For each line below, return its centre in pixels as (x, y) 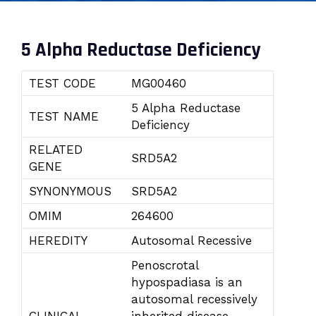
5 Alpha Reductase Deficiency (141, 50)
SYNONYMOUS (70, 191)
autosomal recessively (194, 299)
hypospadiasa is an (187, 282)
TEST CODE (62, 83)
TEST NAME (64, 116)
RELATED (56, 150)
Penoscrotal (165, 265)
